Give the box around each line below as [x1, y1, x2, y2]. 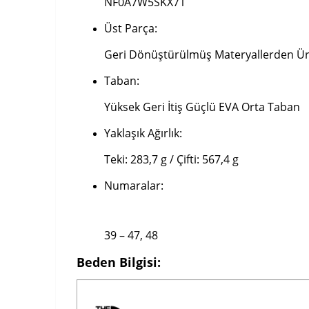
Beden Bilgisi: [77, 254, 161, 271]
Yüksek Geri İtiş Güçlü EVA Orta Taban [104, 99, 300, 115]
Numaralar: [104, 178, 163, 194]
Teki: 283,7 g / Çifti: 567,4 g [104, 152, 239, 168]
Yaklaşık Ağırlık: [104, 126, 182, 141]
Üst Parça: [104, 21, 157, 37]
